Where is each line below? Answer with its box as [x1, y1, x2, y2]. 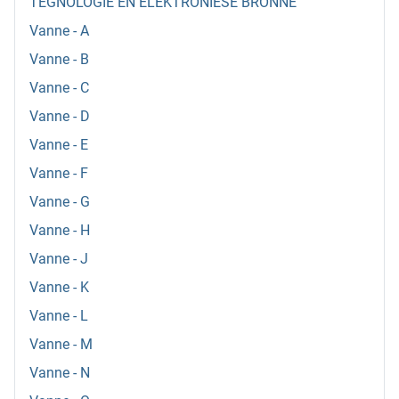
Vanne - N [29, 364, 90, 382]
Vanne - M [29, 336, 93, 354]
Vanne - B [29, 51, 89, 69]
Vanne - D [29, 108, 90, 126]
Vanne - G [29, 193, 90, 211]
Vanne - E [29, 136, 88, 154]
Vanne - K [29, 279, 89, 297]
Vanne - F [29, 165, 88, 183]
